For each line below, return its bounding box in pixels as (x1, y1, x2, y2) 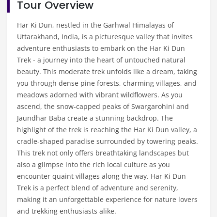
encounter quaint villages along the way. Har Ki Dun (17, 171, 186, 181)
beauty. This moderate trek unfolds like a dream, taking (17, 66, 197, 76)
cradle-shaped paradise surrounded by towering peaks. (17, 136, 198, 146)
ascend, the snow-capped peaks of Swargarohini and (17, 101, 189, 111)
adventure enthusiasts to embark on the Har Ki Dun (17, 43, 185, 53)
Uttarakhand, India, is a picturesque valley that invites (17, 31, 193, 41)
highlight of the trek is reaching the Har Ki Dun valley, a (17, 124, 197, 134)
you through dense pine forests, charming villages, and (17, 78, 197, 88)
